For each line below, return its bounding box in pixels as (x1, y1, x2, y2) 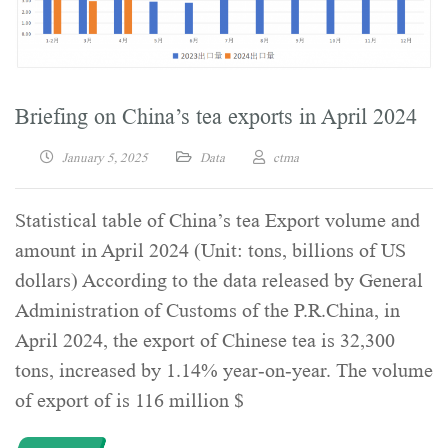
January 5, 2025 (62, 149, 148, 165)
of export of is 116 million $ (15, 389, 244, 412)
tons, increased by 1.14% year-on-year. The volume (15, 359, 433, 382)
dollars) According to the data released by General (15, 269, 423, 292)
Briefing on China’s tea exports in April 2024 (15, 103, 417, 129)
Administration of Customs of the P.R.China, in (15, 299, 400, 322)
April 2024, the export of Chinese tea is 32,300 (15, 329, 395, 352)
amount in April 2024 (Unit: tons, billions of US (15, 239, 406, 262)
